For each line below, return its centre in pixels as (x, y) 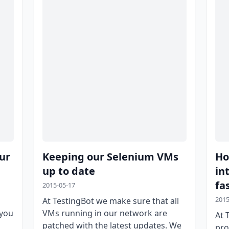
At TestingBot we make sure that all (110, 201)
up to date (68, 171)
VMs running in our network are (105, 213)
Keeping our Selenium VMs (110, 156)
